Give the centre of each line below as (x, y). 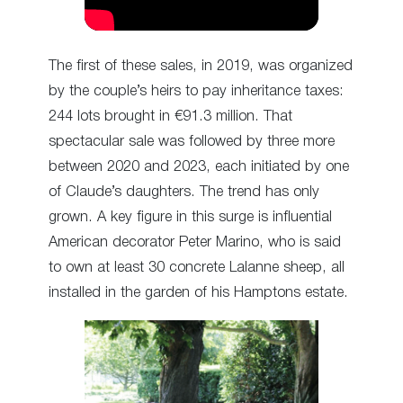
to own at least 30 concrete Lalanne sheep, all (197, 268)
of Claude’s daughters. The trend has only (184, 193)
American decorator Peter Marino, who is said (195, 243)
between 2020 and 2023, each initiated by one (199, 167)
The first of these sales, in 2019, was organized (201, 67)
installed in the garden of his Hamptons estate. (198, 293)
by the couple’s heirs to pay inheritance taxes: (196, 92)
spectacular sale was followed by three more (192, 142)
